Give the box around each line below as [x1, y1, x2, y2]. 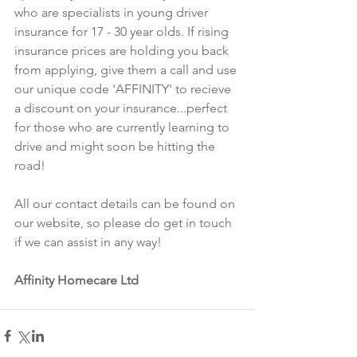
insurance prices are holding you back [14, 42, 232, 58]
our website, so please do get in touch [14, 214, 235, 230]
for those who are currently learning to [14, 119, 233, 135]
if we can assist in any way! [14, 233, 165, 249]
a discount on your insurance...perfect [14, 100, 230, 116]
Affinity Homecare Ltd [14, 272, 139, 288]
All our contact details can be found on [14, 195, 238, 211]
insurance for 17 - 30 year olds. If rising [14, 23, 232, 39]
